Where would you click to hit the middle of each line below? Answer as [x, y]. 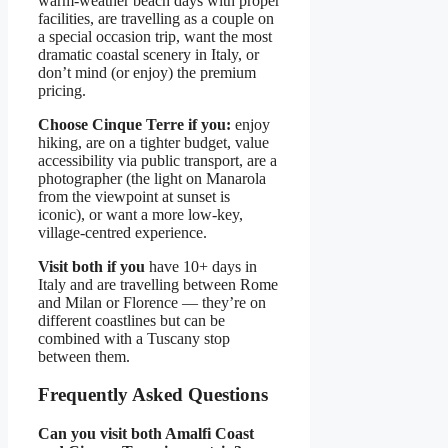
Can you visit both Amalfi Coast [146, 434]
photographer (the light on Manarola [152, 178]
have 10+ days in [201, 266]
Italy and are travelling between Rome [158, 284]
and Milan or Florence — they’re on [152, 302]
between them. [84, 356]
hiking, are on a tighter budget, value [153, 142]
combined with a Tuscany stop [134, 338]
